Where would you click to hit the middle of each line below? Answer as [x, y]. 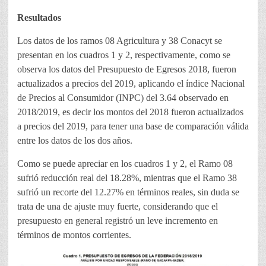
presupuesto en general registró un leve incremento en [118, 221]
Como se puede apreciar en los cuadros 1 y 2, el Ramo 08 [125, 164]
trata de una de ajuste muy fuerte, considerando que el [118, 207]
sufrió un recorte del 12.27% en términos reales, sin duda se [128, 192]
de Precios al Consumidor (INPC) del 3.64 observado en [123, 98]
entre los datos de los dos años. [75, 141]
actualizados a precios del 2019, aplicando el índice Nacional [131, 84]
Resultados [39, 18]
